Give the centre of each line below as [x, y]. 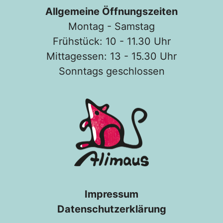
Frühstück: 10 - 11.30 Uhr [111, 41]
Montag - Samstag [111, 26]
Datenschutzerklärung [111, 209]
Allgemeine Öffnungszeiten [111, 11]
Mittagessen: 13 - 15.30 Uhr [111, 56]
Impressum [111, 194]
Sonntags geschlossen [111, 71]
